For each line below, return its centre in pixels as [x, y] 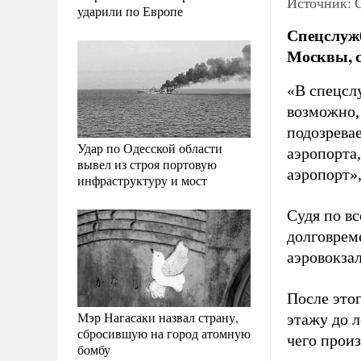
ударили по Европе [130, 10]
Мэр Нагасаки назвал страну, [158, 317]
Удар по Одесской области [150, 147]
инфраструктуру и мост [142, 180]
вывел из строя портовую [147, 164]
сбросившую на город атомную [164, 333]
